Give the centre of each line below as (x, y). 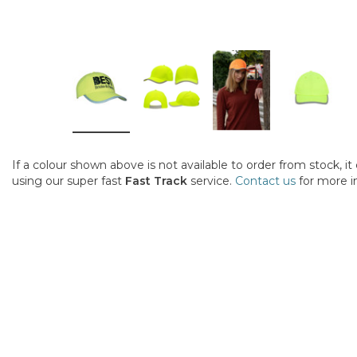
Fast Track (156, 181)
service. (211, 181)
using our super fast (69, 181)
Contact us (265, 181)
